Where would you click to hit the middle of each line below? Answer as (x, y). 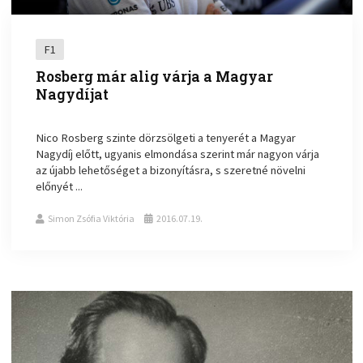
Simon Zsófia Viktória (92, 219)
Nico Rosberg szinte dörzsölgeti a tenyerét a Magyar (166, 138)
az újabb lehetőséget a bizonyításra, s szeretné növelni (171, 171)
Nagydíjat (73, 95)
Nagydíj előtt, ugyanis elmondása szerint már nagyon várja (178, 154)
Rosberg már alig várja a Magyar (155, 77)
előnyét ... (60, 187)
